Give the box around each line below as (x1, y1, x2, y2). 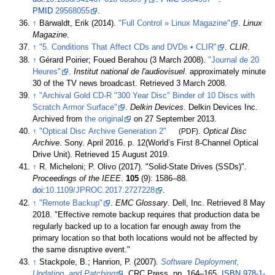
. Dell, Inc (168, 198, 203, 207)
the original (85, 114, 124, 123)
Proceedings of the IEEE (33, 174, 122, 184)
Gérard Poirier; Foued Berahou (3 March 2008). (39, 55, 209, 64)
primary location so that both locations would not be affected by (33, 233, 258, 242)
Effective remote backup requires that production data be (58, 210, 260, 219)
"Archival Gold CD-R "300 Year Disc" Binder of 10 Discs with (39, 91, 255, 100)
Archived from (33, 114, 85, 123)
